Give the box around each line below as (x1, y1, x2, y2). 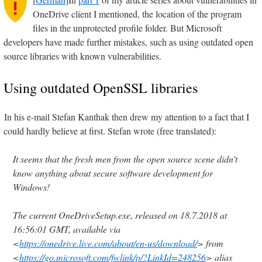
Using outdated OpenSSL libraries (4, 78, 198, 98)
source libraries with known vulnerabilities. (4, 50, 161, 63)
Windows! (13, 181, 50, 194)
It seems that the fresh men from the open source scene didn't (13, 153, 237, 166)
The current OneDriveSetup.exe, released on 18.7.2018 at (13, 209, 227, 222)
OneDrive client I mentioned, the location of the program (33, 8, 242, 20)
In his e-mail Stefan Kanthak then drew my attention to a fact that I (4, 111, 249, 123)
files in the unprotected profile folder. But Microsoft (33, 22, 222, 35)
